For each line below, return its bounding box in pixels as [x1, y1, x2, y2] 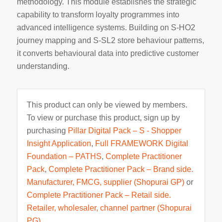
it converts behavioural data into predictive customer [16, 49, 199, 57]
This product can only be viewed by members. [26, 101, 187, 109]
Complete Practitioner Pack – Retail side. [26, 191, 171, 199]
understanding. [16, 62, 69, 70]
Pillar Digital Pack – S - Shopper [67, 126, 181, 135]
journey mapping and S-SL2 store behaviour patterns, [16, 36, 204, 45]
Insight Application [26, 139, 91, 148]
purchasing [26, 126, 68, 135]
